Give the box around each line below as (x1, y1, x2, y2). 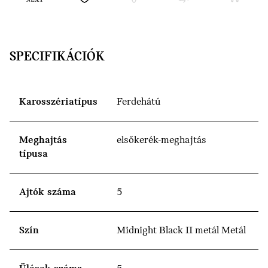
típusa (19, 148, 48, 160)
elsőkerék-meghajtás (117, 135, 206, 147)
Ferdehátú (117, 96, 160, 108)
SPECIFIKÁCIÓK (10, 50, 105, 65)
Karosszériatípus (19, 96, 98, 108)
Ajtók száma (19, 187, 76, 199)
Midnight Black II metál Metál (117, 225, 246, 237)
